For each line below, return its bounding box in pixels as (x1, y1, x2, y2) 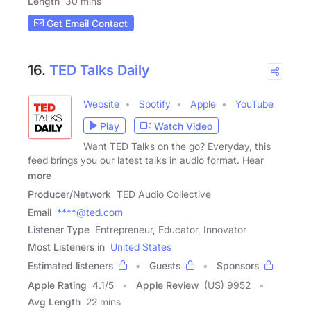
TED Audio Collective (117, 188, 211, 201)
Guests (149, 260, 180, 272)
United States (110, 241, 171, 253)
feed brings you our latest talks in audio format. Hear (28, 154, 264, 167)
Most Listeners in (28, 241, 105, 253)
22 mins (86, 296, 121, 308)
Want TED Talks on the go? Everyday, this (83, 140, 271, 153)
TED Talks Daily (49, 62, 150, 79)
